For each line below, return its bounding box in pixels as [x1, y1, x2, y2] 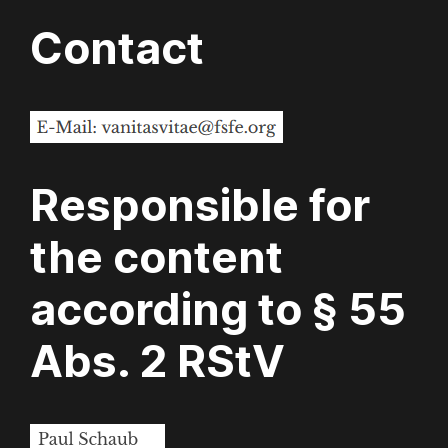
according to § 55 [30, 282, 407, 337]
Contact [30, 21, 205, 76]
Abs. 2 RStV [30, 334, 286, 389]
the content [30, 230, 284, 285]
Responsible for [30, 178, 371, 233]
